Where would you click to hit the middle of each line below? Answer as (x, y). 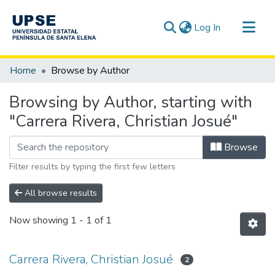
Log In (207, 28)
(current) (238, 27)
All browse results (60, 193)
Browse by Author (90, 71)
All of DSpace (40, 85)
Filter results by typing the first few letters (92, 167)
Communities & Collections (66, 65)
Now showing (40, 221)
